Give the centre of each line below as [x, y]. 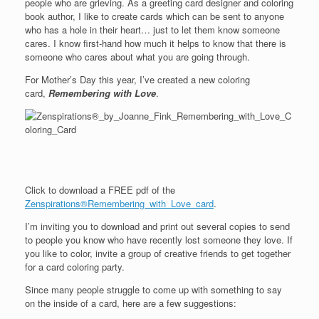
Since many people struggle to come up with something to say [153, 289]
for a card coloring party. [75, 266]
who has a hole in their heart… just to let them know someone [152, 30]
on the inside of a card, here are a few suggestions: [131, 303]
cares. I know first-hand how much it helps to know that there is [156, 43]
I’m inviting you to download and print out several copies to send [157, 226]
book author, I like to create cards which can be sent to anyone [155, 16]
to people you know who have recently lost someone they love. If [159, 239]
